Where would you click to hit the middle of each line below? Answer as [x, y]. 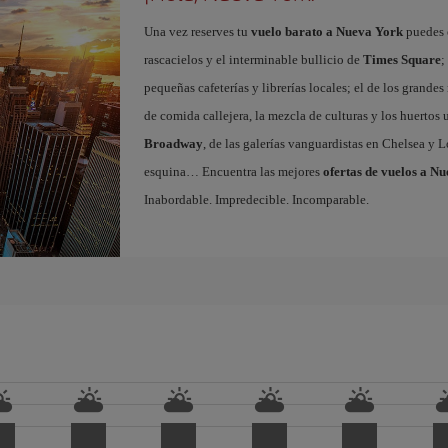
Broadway [173, 143]
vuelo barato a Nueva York [326, 31]
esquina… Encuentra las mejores [233, 171]
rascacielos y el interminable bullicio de [253, 59]
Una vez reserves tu [197, 31]
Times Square [401, 59]
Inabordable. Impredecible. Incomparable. [256, 199]
